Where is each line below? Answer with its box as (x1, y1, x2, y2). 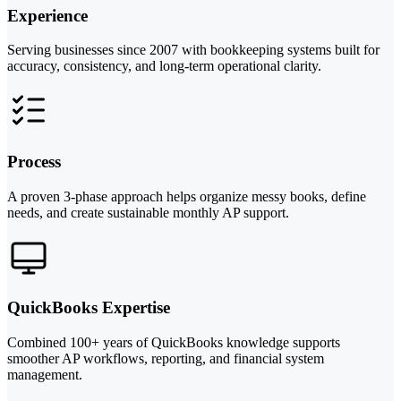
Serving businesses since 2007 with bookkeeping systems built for (7, 42, 380, 58)
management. (7, 367, 82, 383)
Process (7, 151, 61, 171)
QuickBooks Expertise (7, 298, 170, 318)
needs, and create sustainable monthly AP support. (7, 204, 289, 220)
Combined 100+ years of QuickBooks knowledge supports (7, 335, 340, 351)
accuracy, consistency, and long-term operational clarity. (7, 58, 321, 74)
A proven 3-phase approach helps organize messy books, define (7, 188, 366, 204)
